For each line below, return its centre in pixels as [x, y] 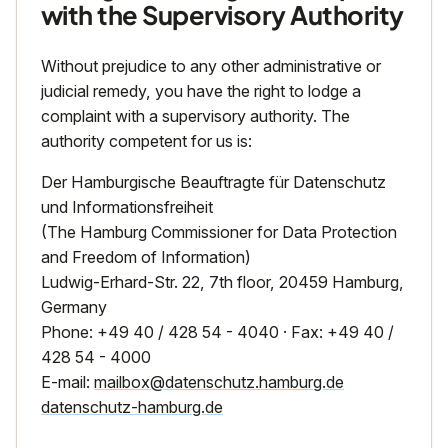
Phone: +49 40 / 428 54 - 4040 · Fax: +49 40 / [217, 332]
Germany [74, 307]
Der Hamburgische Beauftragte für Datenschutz [213, 182]
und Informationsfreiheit [127, 207]
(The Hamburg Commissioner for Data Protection [219, 232]
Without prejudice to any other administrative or [211, 66]
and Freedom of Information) [146, 257]
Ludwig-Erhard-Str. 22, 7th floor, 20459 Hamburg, [222, 282]
